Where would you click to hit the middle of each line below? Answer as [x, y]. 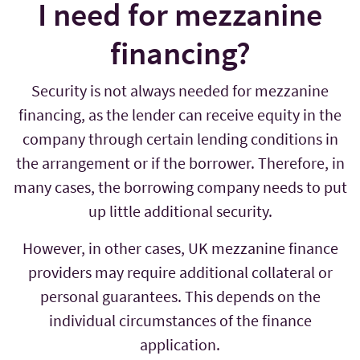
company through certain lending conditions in [180, 139]
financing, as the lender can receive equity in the [180, 115]
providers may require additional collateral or [180, 272]
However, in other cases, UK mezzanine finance [180, 248]
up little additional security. [180, 211]
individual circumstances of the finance [180, 321]
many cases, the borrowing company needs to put [180, 187]
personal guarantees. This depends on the [180, 297]
